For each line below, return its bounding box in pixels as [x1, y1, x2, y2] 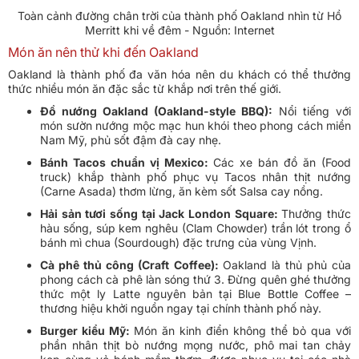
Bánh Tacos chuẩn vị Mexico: [40, 155, 213, 170]
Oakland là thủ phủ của [222, 258, 352, 272]
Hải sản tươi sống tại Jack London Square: [40, 207, 282, 221]
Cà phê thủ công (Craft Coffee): [40, 258, 223, 272]
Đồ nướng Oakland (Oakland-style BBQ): [40, 104, 272, 119]
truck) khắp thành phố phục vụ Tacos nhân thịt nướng [40, 170, 351, 184]
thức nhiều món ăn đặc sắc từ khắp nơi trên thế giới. [8, 82, 281, 96]
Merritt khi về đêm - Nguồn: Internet [84, 23, 275, 38]
